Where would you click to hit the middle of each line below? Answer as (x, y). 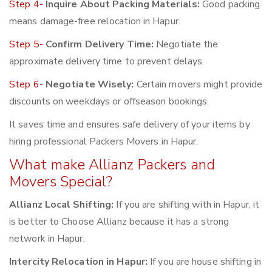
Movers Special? (61, 182)
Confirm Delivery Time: (100, 45)
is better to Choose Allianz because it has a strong (119, 222)
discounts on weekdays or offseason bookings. (109, 102)
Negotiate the (186, 45)
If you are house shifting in (204, 262)
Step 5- (27, 45)
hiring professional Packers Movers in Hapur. (104, 142)
